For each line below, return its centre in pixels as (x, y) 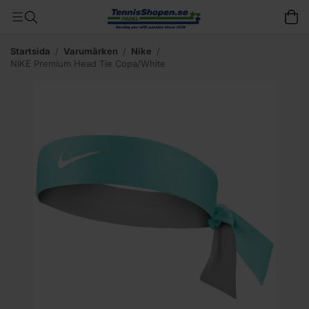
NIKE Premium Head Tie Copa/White (88, 63)
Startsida (30, 51)
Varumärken (91, 51)
